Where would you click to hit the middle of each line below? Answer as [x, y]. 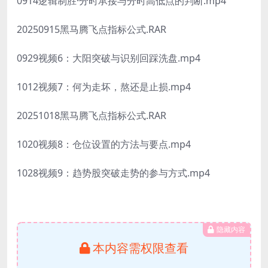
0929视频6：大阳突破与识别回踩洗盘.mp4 [109, 58]
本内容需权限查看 [141, 248]
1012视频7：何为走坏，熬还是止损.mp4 [104, 86]
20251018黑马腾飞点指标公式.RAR [92, 115]
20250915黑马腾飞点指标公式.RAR [92, 29]
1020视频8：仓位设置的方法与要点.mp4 [104, 144]
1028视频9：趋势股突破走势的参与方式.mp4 [113, 173]
